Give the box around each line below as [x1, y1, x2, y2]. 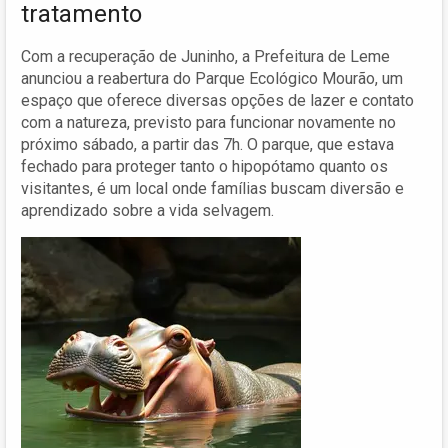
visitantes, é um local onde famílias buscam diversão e [21, 178, 404, 198]
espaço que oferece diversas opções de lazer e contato [21, 90, 414, 110]
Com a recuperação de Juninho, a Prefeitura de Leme [21, 46, 390, 66]
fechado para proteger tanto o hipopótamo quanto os [21, 156, 388, 176]
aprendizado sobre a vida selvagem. [21, 200, 274, 220]
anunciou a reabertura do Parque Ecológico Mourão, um [21, 68, 403, 88]
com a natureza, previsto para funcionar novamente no [21, 112, 396, 132]
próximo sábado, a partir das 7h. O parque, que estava [21, 134, 394, 154]
